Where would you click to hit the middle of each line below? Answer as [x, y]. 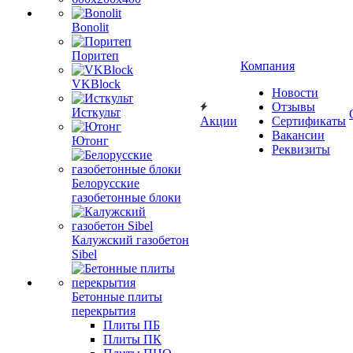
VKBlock [96, 84]
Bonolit [90, 27]
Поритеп [95, 56]
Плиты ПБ [132, 325]
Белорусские [106, 183]
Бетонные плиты [117, 297]
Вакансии [298, 135]
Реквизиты [301, 149]
